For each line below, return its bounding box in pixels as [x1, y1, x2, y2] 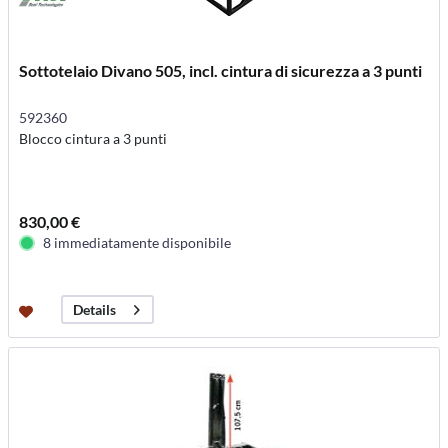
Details [73, 301, 117, 319]
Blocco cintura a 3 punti [19, 130, 168, 148]
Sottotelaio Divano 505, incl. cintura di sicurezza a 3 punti [19, 61, 423, 81]
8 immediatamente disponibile [43, 234, 232, 252]
